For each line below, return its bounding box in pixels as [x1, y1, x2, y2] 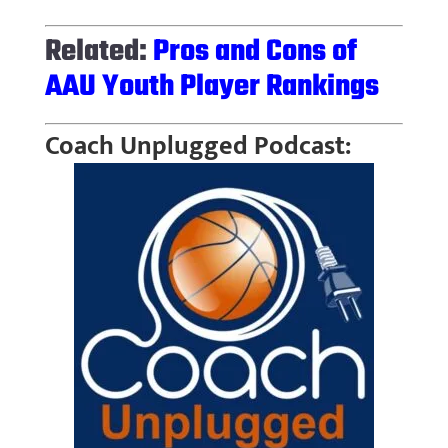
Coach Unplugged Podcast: [44, 124, 351, 168]
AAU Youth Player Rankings [44, 63, 379, 110]
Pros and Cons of [152, 28, 357, 75]
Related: [44, 28, 153, 75]
